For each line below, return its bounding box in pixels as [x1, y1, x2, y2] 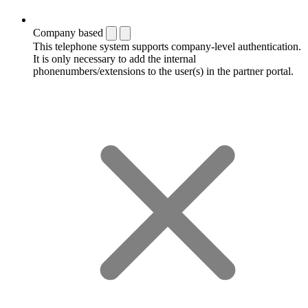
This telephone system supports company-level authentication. [33, 40, 301, 52]
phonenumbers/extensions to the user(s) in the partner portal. [33, 65, 294, 77]
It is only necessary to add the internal [33, 52, 196, 65]
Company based [33, 26, 103, 38]
